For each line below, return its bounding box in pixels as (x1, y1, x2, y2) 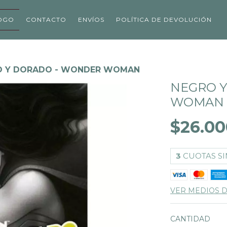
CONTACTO (26, 16, 67, 24)
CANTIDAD (170, 214, 211, 224)
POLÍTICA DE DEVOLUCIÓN (116, 16, 212, 24)
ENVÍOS (78, 16, 105, 24)
